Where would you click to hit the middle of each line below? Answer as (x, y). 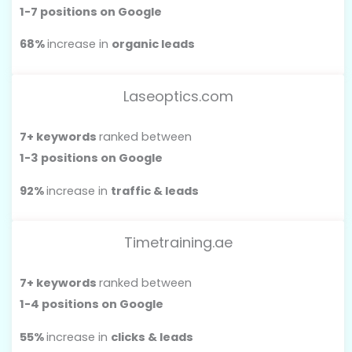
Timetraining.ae (178, 243)
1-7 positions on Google (91, 11)
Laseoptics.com (178, 97)
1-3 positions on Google (91, 158)
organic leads (153, 44)
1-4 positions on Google (92, 304)
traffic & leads (155, 191)
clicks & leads (152, 337)
